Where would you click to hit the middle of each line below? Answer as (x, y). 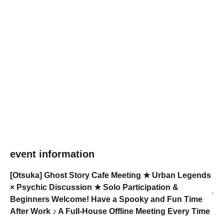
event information (52, 154)
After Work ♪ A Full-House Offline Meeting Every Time (110, 211)
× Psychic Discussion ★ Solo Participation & (94, 187)
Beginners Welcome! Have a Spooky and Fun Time (106, 199)
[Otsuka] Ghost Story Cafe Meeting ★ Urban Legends (110, 175)
